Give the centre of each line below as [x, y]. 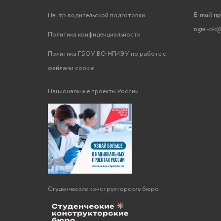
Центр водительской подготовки [96, 16]
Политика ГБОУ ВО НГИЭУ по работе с [107, 54]
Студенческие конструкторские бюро [103, 189]
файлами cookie [71, 68]
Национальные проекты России [93, 92]
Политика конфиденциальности [94, 35]
